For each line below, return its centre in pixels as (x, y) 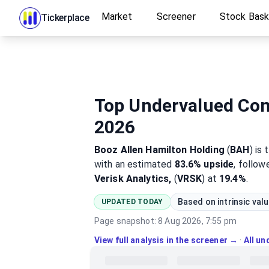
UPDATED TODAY (132, 202)
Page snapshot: (126, 221)
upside (219, 164)
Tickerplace (65, 18)
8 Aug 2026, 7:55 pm (197, 221)
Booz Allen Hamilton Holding (159, 150)
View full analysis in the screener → (166, 240)
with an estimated (134, 164)
